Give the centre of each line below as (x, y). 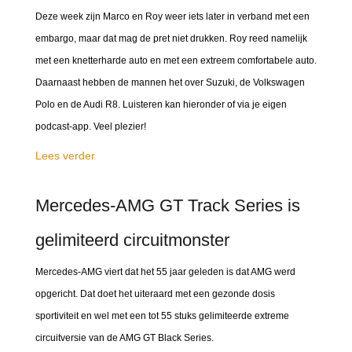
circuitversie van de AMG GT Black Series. (125, 338)
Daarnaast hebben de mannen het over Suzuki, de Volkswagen (170, 82)
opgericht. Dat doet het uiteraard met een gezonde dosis (155, 294)
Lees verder (65, 156)
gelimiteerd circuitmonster (132, 240)
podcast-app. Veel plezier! (91, 126)
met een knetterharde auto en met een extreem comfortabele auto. (176, 60)
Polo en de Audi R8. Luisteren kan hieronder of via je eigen (161, 104)
